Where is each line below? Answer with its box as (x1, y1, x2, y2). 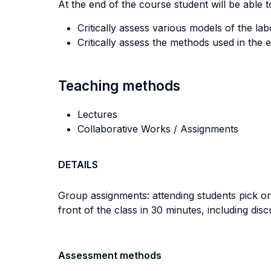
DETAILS (58, 158, 98, 171)
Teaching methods (58, 77, 180, 94)
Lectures (77, 108, 117, 120)
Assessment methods (58, 249, 162, 261)
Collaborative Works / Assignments (77, 123, 238, 135)
